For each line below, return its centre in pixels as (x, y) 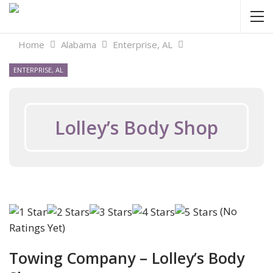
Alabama (79, 44)
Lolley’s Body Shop (136, 127)
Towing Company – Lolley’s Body (127, 258)
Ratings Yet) (37, 228)
